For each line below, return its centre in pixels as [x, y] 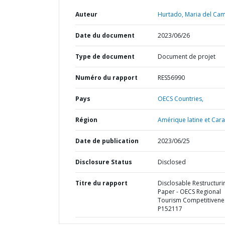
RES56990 [171, 78]
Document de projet [186, 57]
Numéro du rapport [106, 78]
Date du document [105, 35]
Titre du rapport [101, 183]
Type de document [105, 57]
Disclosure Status [104, 162]
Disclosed [172, 162]
